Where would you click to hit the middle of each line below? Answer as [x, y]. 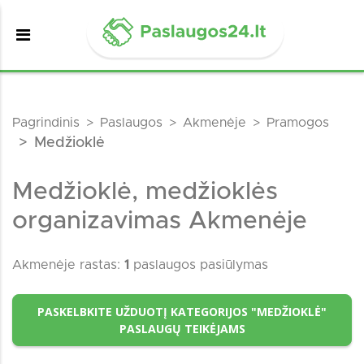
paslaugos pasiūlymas [199, 265]
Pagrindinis [46, 123]
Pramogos [298, 123]
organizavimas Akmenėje [160, 221]
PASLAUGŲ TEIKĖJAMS [182, 329]
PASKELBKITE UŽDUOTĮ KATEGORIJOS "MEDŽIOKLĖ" [182, 312]
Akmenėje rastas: [68, 265]
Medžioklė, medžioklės [145, 192]
